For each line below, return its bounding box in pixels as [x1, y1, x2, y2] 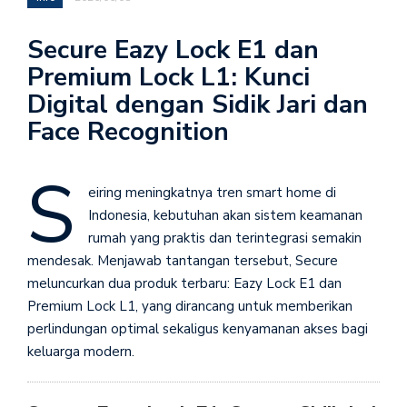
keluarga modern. [27, 342, 134, 362]
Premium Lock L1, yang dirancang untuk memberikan [27, 297, 352, 316]
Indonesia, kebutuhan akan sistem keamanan [88, 206, 362, 225]
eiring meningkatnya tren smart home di [88, 184, 336, 203]
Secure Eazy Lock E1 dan [27, 33, 319, 68]
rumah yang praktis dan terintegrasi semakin [88, 229, 362, 248]
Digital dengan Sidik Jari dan [27, 87, 368, 123]
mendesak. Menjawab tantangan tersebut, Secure [27, 252, 338, 271]
